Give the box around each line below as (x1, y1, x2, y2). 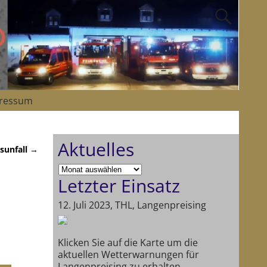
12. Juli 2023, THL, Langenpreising (57, 198, 206, 212)
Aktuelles (57, 137, 134, 162)
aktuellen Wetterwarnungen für (57, 247, 199, 261)
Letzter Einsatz (57, 173, 180, 198)
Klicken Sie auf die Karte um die (57, 235, 198, 249)
